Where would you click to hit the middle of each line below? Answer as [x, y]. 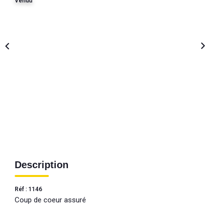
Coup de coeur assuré [50, 200]
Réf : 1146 [28, 189]
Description [42, 164]
